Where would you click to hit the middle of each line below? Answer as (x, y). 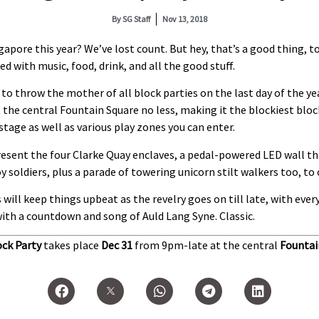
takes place (71, 245)
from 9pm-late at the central (206, 245)
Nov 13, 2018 (185, 19)
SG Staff (136, 19)
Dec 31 (117, 245)
